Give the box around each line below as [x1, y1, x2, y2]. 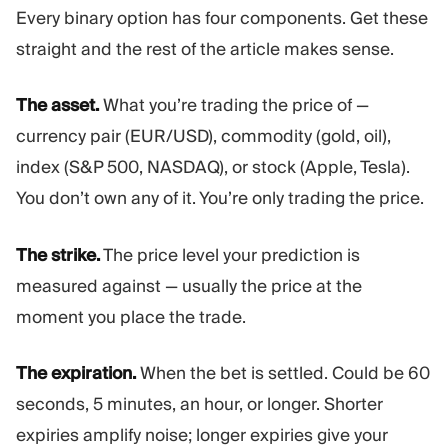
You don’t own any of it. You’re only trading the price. [16, 187, 424, 210]
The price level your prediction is [100, 243, 360, 266]
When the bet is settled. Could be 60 [136, 362, 430, 385]
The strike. [16, 243, 100, 266]
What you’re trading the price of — [99, 94, 369, 117]
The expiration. [16, 362, 136, 385]
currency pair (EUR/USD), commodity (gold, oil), [16, 125, 391, 148]
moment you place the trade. [16, 305, 246, 328]
